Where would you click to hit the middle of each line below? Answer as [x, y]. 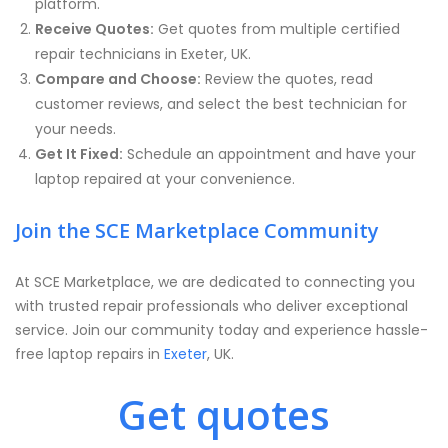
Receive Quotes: [94, 29]
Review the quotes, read [287, 79]
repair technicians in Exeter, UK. [143, 54]
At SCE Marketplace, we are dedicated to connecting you [215, 282]
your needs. [75, 129]
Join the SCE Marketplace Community [197, 230]
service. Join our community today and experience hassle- [221, 330]
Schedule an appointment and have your [269, 154]
